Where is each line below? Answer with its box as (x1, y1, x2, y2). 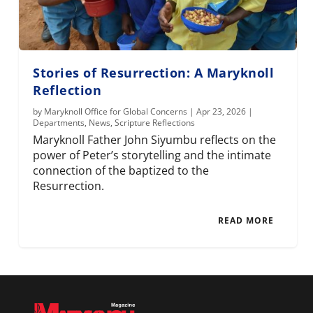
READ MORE (217, 214, 274, 226)
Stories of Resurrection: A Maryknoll (33, 64, 275, 81)
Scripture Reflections (115, 116, 196, 129)
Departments (33, 116, 85, 129)
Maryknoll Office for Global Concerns (44, 105, 188, 117)
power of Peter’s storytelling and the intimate (33, 147, 272, 163)
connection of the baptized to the (33, 162, 210, 178)
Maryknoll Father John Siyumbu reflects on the (33, 131, 277, 147)
